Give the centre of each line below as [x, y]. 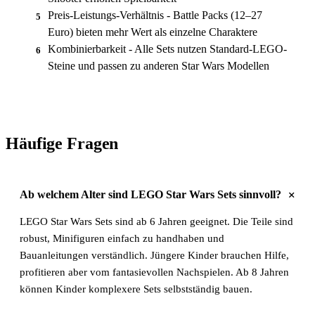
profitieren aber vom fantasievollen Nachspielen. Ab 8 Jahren [154, 272]
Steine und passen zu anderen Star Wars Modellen [159, 65]
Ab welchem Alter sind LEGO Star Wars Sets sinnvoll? [150, 194]
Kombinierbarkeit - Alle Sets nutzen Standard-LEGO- [167, 49]
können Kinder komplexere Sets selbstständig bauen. [136, 289]
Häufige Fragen [62, 143]
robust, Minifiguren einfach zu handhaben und [122, 238]
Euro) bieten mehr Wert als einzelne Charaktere [153, 32]
